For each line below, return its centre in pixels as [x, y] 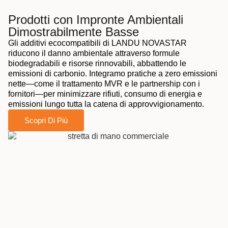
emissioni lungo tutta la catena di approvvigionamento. [106, 104]
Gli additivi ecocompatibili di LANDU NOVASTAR [97, 43]
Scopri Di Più [46, 121]
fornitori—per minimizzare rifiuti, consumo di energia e [105, 94]
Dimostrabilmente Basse [74, 32]
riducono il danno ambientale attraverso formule [94, 53]
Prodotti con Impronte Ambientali [96, 20]
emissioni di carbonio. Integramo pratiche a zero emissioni [113, 74]
